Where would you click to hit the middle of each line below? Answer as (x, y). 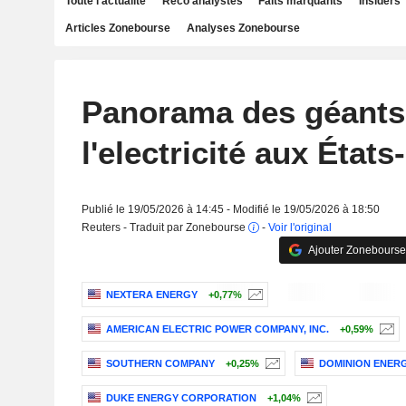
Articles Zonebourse (118, 28)
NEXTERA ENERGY (151, 295)
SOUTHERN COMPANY (160, 364)
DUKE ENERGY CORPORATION (181, 398)
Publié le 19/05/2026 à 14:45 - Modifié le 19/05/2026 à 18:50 (230, 209)
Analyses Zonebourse (243, 28)
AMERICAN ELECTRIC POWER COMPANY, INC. (217, 329)
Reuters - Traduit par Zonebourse (164, 227)
